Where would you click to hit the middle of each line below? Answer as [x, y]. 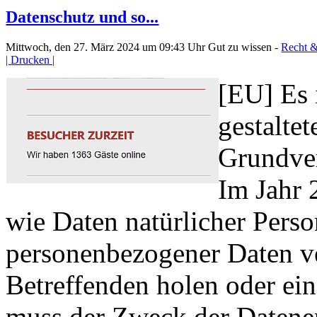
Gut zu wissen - [245, 47]
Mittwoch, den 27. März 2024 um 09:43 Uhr [107, 47]
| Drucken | [30, 59]
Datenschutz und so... [82, 17]
